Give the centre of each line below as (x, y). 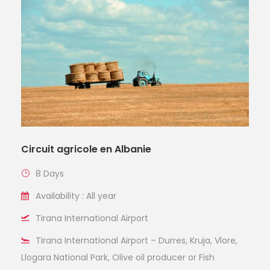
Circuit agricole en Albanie (86, 149)
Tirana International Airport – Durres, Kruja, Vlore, (137, 240)
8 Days (50, 173)
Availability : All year (76, 196)
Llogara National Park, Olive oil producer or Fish (118, 257)
